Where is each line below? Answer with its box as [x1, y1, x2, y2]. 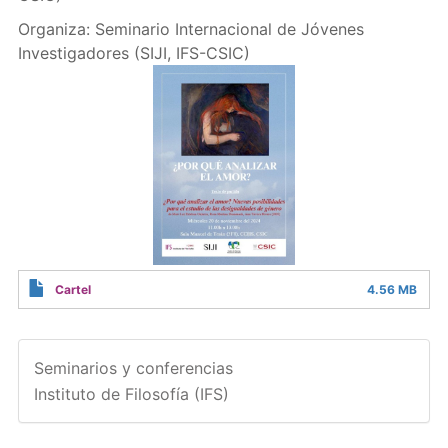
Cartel [54, 282, 91, 297]
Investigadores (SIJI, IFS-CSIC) [17, 43, 250, 63]
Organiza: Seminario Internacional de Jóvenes [17, 19, 364, 39]
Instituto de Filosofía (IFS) [33, 384, 229, 404]
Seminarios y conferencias [33, 358, 233, 378]
